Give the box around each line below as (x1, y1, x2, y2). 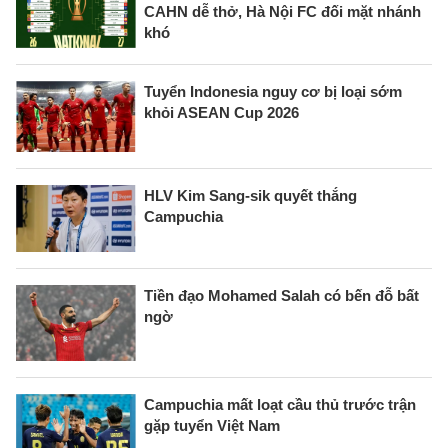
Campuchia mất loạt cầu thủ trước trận (144, 396, 416, 414)
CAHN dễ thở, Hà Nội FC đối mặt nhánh (144, 3, 421, 21)
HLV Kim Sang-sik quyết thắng (144, 186, 357, 204)
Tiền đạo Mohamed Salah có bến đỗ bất (144, 287, 419, 305)
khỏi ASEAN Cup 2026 (144, 104, 299, 121)
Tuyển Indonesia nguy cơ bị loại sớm (144, 83, 402, 100)
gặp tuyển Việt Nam (144, 417, 280, 435)
